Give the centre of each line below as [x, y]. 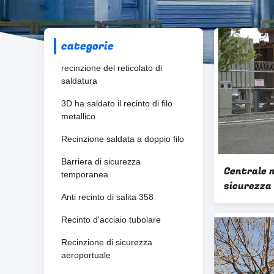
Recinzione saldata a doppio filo [123, 139]
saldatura [79, 81]
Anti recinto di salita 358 [107, 197]
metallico [78, 116]
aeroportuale [86, 255]
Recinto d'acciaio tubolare [111, 220]
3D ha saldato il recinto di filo [117, 103]
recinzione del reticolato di [112, 68]
